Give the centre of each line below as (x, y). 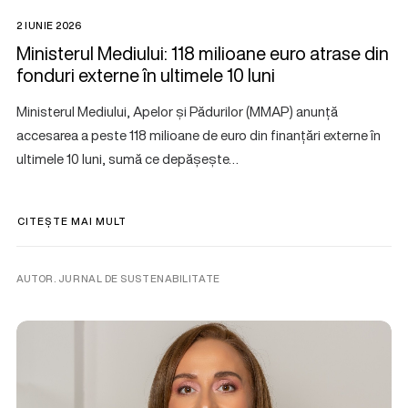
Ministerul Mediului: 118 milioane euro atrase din (203, 53)
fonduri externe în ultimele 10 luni (146, 75)
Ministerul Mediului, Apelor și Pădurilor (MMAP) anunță (177, 111)
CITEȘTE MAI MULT (72, 221)
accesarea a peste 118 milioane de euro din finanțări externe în (199, 134)
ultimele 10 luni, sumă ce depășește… (127, 158)
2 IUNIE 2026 (49, 25)
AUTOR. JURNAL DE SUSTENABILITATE (118, 278)
